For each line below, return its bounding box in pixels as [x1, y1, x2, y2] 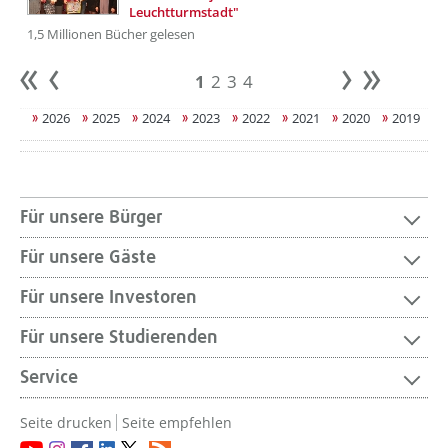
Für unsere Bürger [20, 208, 162, 227]
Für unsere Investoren [20, 288, 197, 307]
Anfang [38, 74, 86, 93]
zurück [63, 74, 108, 93]
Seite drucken [20, 413, 112, 432]
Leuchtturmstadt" [129, 3, 239, 21]
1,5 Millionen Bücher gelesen [27, 25, 195, 43]
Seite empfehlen [121, 413, 232, 432]
